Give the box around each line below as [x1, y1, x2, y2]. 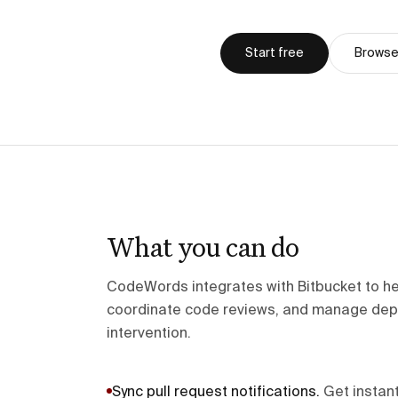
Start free [245, 47, 304, 60]
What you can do [107, 229, 299, 264]
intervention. [107, 327, 191, 341]
